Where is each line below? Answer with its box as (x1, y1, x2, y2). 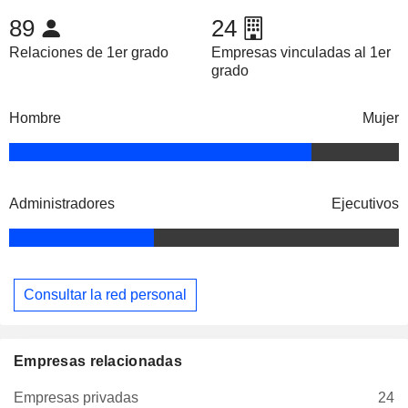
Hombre (9, 110, 61, 127)
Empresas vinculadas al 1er (210, 45, 391, 61)
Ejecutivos (331, 196, 399, 212)
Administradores (9, 196, 115, 212)
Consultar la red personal (24, 286, 187, 302)
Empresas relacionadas (14, 352, 182, 369)
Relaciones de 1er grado (9, 45, 168, 61)
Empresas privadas (14, 389, 138, 405)
